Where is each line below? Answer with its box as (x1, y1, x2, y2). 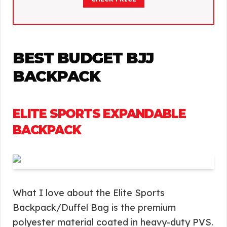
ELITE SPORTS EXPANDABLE (13, 106, 186, 121)
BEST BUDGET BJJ (13, 49, 154, 67)
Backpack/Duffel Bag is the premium (13, 202, 176, 213)
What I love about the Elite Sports (13, 187, 165, 199)
